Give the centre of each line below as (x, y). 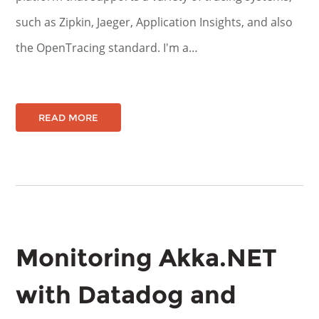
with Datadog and (126, 295)
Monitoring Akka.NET (147, 258)
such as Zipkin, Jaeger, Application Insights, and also (155, 22)
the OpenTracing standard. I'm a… (107, 48)
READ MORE (69, 117)
